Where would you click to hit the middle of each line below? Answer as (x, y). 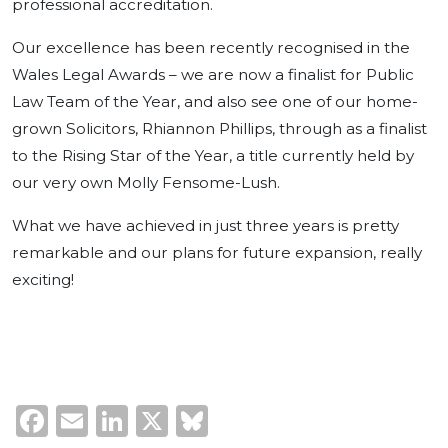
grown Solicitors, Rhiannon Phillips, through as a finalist (219, 128)
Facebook (125, 420)
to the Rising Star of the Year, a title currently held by (213, 155)
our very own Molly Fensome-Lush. (146, 182)
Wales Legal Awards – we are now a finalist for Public (213, 74)
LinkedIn (197, 420)
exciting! (43, 279)
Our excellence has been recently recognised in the (211, 47)
